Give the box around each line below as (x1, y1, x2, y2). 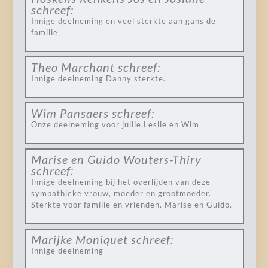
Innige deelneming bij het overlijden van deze (31, 177, 211, 187)
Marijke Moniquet (31, 232, 128, 246)
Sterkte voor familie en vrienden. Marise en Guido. (31, 200, 232, 209)
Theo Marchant (31, 60, 115, 74)
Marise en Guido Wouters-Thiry (31, 152, 202, 166)
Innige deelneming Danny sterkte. (31, 74, 166, 83)
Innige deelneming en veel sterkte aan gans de (31, 16, 216, 26)
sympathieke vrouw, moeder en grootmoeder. (31, 188, 211, 198)
